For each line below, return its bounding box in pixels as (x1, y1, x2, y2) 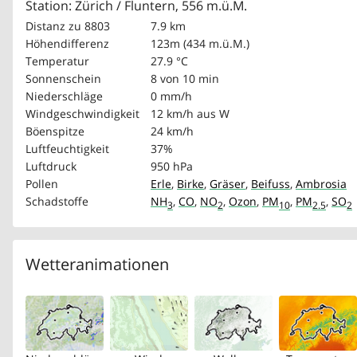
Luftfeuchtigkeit (25, 140, 109, 156)
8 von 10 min (151, 70, 219, 86)
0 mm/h (151, 88, 192, 104)
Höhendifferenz (25, 35, 109, 51)
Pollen (25, 175, 58, 191)
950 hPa (151, 158, 193, 174)
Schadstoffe (25, 193, 88, 209)
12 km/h (151, 105, 194, 121)
